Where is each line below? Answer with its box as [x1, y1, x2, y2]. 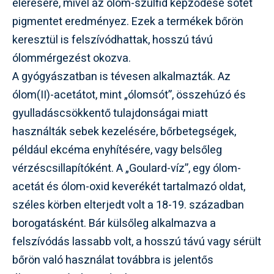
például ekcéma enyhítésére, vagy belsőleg [12, 141, 222, 158]
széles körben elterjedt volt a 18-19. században [12, 196, 244, 213]
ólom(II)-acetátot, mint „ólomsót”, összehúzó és [12, 86, 246, 103]
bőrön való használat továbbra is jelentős [12, 251, 213, 268]
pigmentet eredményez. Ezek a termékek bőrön [12, 13, 243, 30]
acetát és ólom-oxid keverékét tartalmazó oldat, [12, 178, 245, 195]
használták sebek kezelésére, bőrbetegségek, [12, 123, 236, 140]
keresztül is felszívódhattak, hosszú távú [12, 31, 213, 48]
